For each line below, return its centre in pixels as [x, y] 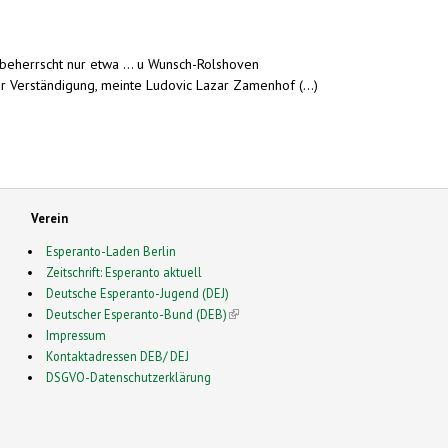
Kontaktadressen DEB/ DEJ [118, 355]
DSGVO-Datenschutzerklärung [129, 376]
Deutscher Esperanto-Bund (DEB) [137, 313]
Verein [49, 217]
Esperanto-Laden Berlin [111, 250]
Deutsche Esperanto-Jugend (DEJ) [138, 292]
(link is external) [271, 313]
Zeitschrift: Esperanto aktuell [124, 271]
